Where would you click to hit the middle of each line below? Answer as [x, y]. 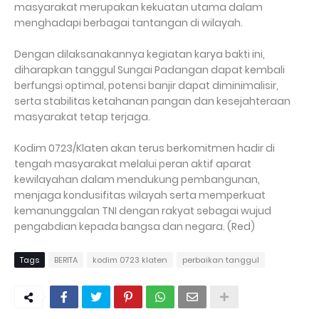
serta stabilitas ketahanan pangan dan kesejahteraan [152, 101]
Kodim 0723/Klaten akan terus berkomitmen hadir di [145, 148]
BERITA [66, 260]
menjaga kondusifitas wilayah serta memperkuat [140, 195]
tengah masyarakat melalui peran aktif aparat [133, 164]
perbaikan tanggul [221, 260]
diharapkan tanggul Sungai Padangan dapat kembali [150, 70]
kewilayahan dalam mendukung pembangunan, [137, 179]
